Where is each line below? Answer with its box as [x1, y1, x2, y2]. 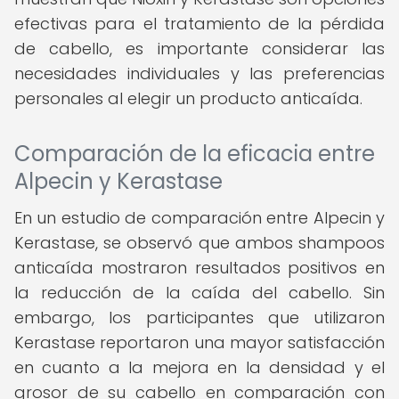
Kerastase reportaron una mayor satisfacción [14, 331, 385, 354]
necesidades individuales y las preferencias [14, 62, 385, 85]
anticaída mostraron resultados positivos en [14, 256, 385, 279]
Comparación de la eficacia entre [14, 139, 375, 168]
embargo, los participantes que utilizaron [14, 306, 385, 329]
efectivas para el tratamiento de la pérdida [14, 12, 385, 35]
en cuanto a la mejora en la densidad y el [14, 356, 385, 379]
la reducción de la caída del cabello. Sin [14, 281, 385, 304]
